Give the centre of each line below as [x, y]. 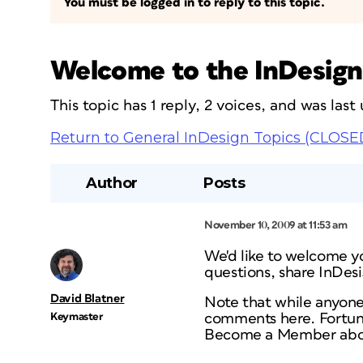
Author [112, 183]
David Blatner [88, 299]
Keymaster [77, 317]
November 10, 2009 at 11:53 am [276, 225]
